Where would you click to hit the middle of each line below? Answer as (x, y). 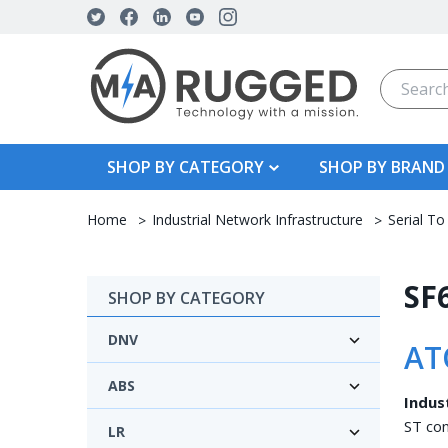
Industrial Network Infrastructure (257, 219)
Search (405, 80)
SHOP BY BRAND (381, 166)
